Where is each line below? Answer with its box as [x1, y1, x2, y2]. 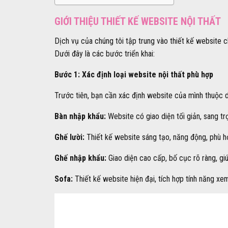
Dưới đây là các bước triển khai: [54, 49, 155, 59]
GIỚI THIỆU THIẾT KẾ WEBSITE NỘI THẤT [54, 15, 221, 28]
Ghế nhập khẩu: [54, 153, 106, 163]
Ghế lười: [54, 132, 84, 142]
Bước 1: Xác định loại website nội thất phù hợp [54, 70, 213, 80]
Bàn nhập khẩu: [54, 111, 106, 122]
